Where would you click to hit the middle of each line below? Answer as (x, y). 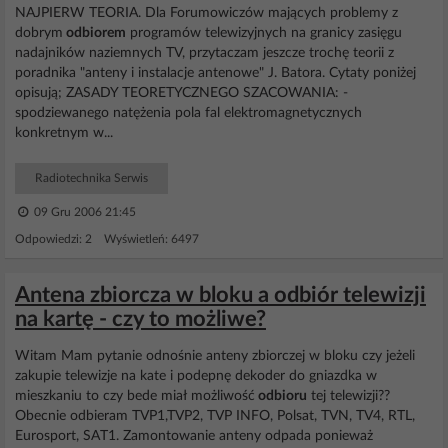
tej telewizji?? (348, 396)
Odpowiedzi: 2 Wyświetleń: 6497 (107, 239)
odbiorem (94, 33)
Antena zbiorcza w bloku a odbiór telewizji (220, 295)
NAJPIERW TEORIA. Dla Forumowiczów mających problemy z (206, 13)
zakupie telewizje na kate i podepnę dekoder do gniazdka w (196, 376)
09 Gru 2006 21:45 (83, 212)
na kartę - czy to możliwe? (140, 319)
